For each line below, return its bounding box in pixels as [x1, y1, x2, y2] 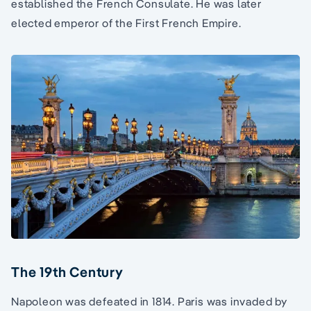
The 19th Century [11, 262, 124, 280]
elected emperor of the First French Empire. [11, 15, 242, 30]
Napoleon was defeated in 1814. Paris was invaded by [11, 294, 287, 308]
